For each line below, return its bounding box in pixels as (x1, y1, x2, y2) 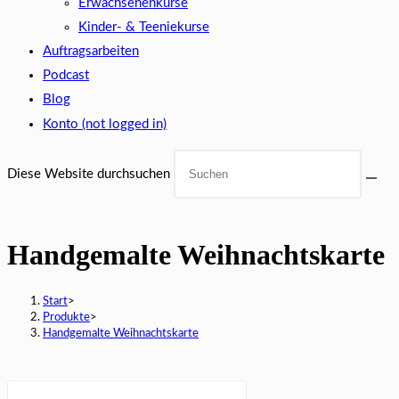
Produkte (43, 311, 90, 323)
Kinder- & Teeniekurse (78, 20, 209, 34)
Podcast (43, 69, 89, 82)
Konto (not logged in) (43, 118, 167, 131)
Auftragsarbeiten (43, 45, 139, 58)
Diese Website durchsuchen (7, 167, 174, 181)
